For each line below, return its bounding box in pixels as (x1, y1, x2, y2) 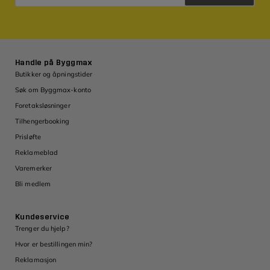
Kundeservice (15, 212, 70, 222)
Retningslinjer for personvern (90, 14, 202, 25)
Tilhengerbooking (15, 117, 70, 126)
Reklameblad (15, 148, 58, 157)
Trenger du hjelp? (15, 224, 69, 233)
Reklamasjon (15, 256, 57, 265)
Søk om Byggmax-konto (15, 86, 91, 95)
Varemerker (15, 164, 52, 173)
